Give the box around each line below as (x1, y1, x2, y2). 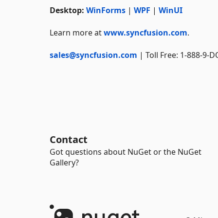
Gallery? (50, 157, 79, 168)
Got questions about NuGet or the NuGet (50, 146, 201, 157)
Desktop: (50, 4, 84, 16)
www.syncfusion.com (104, 27, 187, 38)
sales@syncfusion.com (50, 49, 137, 60)
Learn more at (50, 27, 104, 38)
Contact (50, 133, 88, 146)
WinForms (86, 4, 126, 16)
